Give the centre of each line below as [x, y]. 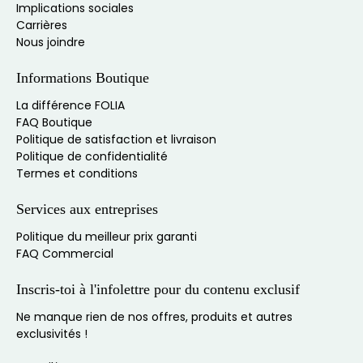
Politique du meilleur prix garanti [107, 237]
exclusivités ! [52, 334]
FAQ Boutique [54, 123]
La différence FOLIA [70, 106]
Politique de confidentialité [92, 157]
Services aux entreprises [87, 209]
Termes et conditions [77, 174]
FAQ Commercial [65, 254]
